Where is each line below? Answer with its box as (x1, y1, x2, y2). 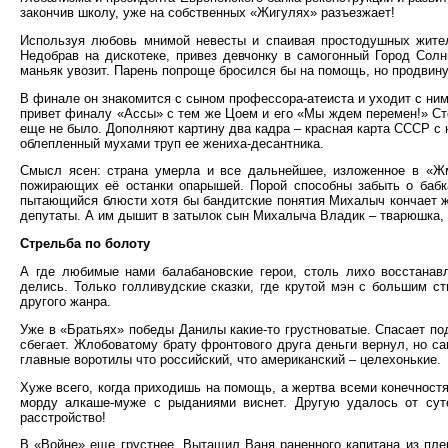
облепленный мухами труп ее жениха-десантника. (20, 135, 324, 151)
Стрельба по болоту (20, 236, 150, 252)
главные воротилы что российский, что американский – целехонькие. (20, 351, 441, 367)
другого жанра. (20, 293, 111, 309)
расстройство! (20, 409, 106, 425)
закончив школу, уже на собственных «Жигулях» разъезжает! (20, 4, 395, 20)
